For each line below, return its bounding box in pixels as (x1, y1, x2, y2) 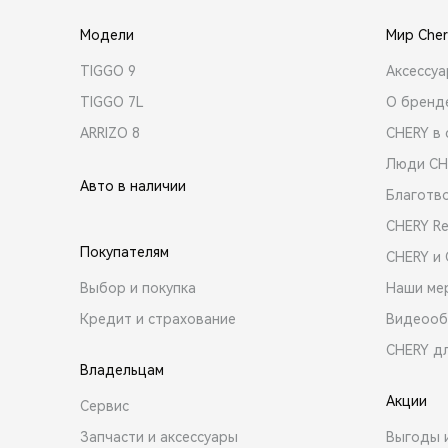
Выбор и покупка (80, 280, 196, 296)
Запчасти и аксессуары (80, 429, 238, 445)
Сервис (80, 398, 129, 414)
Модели (80, 27, 134, 43)
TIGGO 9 (80, 63, 136, 79)
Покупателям (80, 244, 169, 260)
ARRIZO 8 (80, 125, 140, 141)
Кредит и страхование (80, 311, 236, 327)
